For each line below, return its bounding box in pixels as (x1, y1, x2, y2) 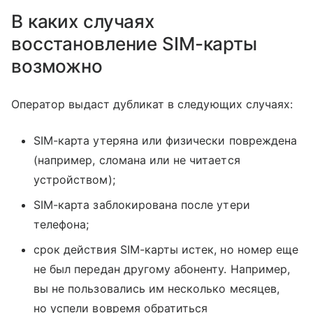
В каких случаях (11, 10, 155, 33)
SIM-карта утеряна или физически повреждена (34, 133, 298, 148)
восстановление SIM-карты (11, 33, 257, 55)
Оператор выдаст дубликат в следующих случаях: (11, 97, 293, 112)
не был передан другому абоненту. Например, (34, 262, 291, 277)
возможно (11, 55, 103, 78)
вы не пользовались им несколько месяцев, (34, 282, 279, 296)
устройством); (34, 173, 115, 187)
